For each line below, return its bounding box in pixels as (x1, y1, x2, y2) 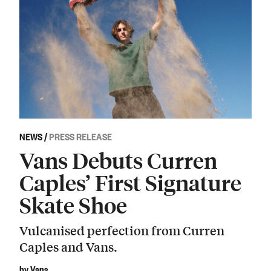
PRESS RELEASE (49, 129, 112, 143)
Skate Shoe (19, 191, 127, 218)
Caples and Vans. (19, 238, 117, 256)
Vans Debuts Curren (19, 146, 217, 174)
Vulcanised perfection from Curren (19, 221, 224, 240)
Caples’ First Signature (19, 168, 241, 196)
